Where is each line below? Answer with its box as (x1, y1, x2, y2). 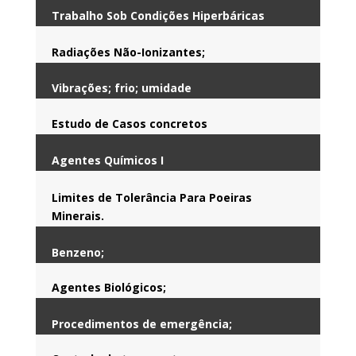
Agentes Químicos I (51, 152, 164, 168)
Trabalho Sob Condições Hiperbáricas (51, 7, 265, 23)
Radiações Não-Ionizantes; (51, 44, 205, 60)
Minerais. (51, 207, 104, 223)
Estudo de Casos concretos (51, 115, 207, 131)
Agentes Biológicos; (51, 279, 166, 295)
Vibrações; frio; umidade (51, 79, 192, 95)
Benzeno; (51, 244, 104, 260)
